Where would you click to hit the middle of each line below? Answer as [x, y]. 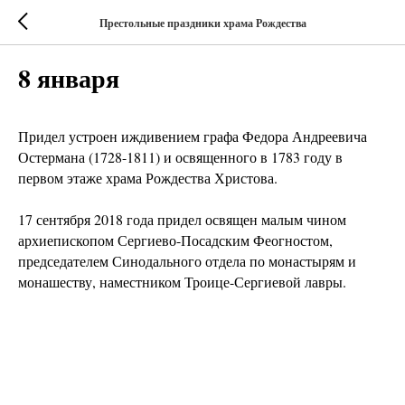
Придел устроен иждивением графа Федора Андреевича [193, 136]
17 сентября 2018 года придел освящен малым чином [182, 219]
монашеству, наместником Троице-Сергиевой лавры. [182, 282]
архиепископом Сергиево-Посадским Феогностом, [175, 240]
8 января [69, 78]
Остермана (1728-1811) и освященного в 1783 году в [180, 157]
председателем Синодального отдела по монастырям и [187, 261]
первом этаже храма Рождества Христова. [148, 178]
